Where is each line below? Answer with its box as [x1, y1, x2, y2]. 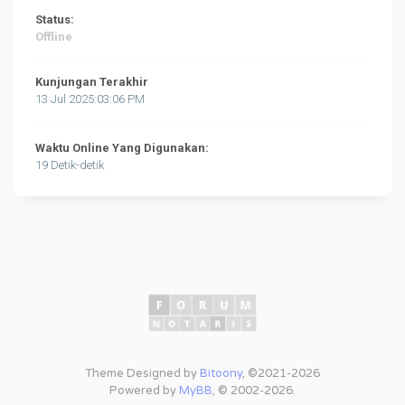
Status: [35, 13, 75, 26]
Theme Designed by [85, 366, 200, 381]
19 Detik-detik [35, 158, 105, 172]
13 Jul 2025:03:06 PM [35, 92, 146, 106]
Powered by [109, 383, 179, 398]
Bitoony [200, 366, 242, 381]
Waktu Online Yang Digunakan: [35, 141, 210, 155]
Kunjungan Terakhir [35, 75, 149, 89]
